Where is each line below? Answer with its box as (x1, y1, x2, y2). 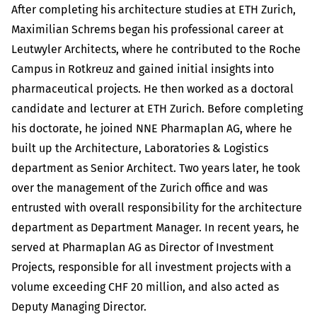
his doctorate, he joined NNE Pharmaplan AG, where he (11, 122, 292, 135)
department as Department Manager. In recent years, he (11, 221, 299, 234)
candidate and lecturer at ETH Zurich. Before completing (11, 102, 303, 115)
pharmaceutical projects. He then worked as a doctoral (11, 82, 294, 96)
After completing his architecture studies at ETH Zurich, (11, 3, 296, 16)
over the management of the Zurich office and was (11, 181, 267, 195)
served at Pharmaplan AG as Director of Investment (11, 241, 274, 254)
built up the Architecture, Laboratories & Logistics (11, 142, 268, 155)
